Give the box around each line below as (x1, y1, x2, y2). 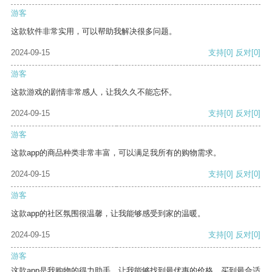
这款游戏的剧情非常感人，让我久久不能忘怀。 (11, 87, 177, 97)
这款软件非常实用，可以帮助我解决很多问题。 (11, 27, 177, 36)
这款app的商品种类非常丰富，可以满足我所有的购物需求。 (11, 148, 221, 158)
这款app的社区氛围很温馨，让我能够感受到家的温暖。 (11, 209, 205, 219)
